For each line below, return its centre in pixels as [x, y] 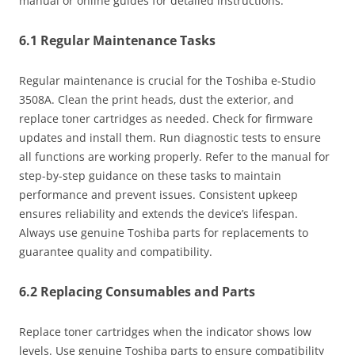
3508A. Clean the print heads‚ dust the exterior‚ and [157, 99]
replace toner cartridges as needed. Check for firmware [166, 118]
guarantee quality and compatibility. [116, 251]
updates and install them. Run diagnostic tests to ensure [170, 137]
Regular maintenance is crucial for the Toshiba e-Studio [167, 80]
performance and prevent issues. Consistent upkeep [158, 194]
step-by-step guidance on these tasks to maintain [150, 175]
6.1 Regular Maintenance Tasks [117, 40]
